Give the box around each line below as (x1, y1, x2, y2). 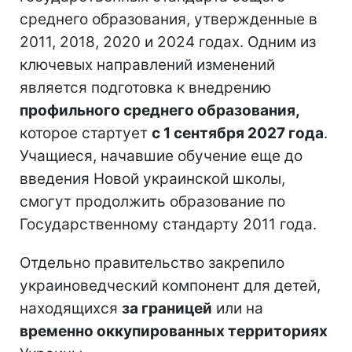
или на (212, 299, 263, 317)
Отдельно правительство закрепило (20, 253, 284, 272)
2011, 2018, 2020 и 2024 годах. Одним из (20, 32, 316, 51)
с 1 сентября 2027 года (152, 123, 324, 142)
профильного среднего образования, (20, 101, 300, 119)
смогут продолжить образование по (20, 192, 285, 211)
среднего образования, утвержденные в (20, 9, 317, 28)
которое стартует (20, 123, 152, 142)
